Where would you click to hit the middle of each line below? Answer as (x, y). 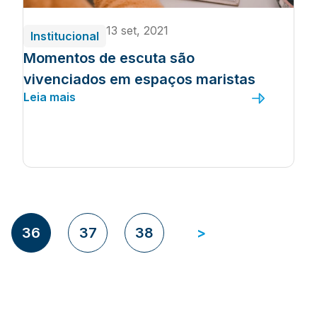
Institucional (65, 36)
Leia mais (50, 97)
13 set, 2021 (137, 30)
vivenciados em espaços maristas (139, 79)
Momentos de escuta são (109, 58)
